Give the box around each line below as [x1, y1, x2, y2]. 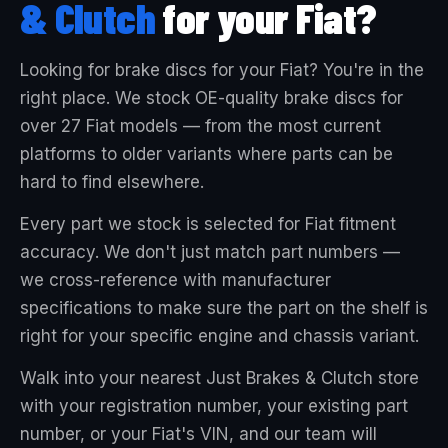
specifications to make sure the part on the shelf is [20, 298, 428, 318]
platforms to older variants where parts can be [20, 144, 393, 164]
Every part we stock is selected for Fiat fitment [20, 214, 396, 234]
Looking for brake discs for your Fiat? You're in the [20, 60, 424, 80]
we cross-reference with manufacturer [20, 270, 331, 290]
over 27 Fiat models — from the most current [20, 116, 381, 136]
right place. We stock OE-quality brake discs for [20, 88, 403, 108]
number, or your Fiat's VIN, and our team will [20, 424, 377, 444]
